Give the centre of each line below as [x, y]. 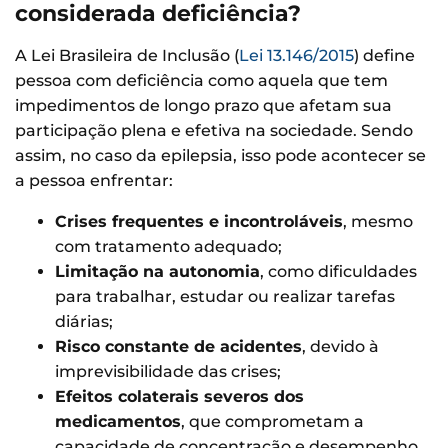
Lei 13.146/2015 [296, 56]
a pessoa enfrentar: [94, 181]
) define [384, 56]
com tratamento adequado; [168, 247]
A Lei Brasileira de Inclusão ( [127, 56]
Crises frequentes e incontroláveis [199, 222]
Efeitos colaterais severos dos [179, 397]
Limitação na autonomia [157, 272]
